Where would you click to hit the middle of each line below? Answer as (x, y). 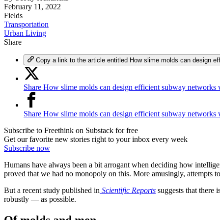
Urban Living (25, 33)
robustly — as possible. (40, 199)
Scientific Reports (129, 191)
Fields (13, 16)
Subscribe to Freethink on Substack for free (71, 131)
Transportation (26, 25)
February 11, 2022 (32, 7)
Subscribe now (27, 148)
